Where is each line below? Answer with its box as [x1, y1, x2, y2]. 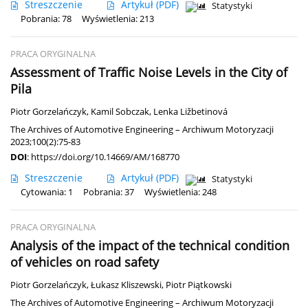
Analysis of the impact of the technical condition [10, 236, 289, 254]
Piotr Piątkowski [166, 278, 232, 291]
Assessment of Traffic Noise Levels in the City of [10, 63, 287, 80]
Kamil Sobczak [91, 105, 149, 118]
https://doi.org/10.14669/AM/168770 [31, 150, 179, 163]
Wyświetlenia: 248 [144, 186, 217, 198]
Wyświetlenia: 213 [82, 12, 154, 25]
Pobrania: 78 [21, 12, 71, 25]
